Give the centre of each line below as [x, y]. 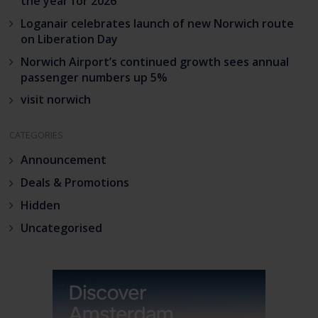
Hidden [40, 205]
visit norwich [55, 100]
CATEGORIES [36, 135]
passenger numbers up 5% [94, 77]
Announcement [63, 160]
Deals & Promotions [75, 183]
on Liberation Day [69, 39]
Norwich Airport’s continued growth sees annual [154, 61]
